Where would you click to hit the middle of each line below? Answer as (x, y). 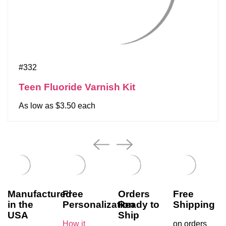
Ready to (138, 205)
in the (20, 205)
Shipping (194, 205)
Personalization (99, 205)
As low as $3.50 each (57, 106)
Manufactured (40, 194)
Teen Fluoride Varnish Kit (77, 87)
